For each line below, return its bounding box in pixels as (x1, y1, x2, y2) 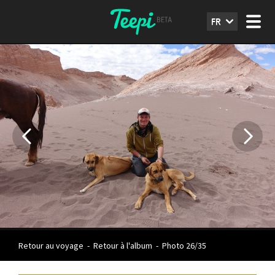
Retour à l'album (93, 240, 152, 252)
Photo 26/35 (160, 240, 206, 252)
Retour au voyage (18, 240, 83, 252)
